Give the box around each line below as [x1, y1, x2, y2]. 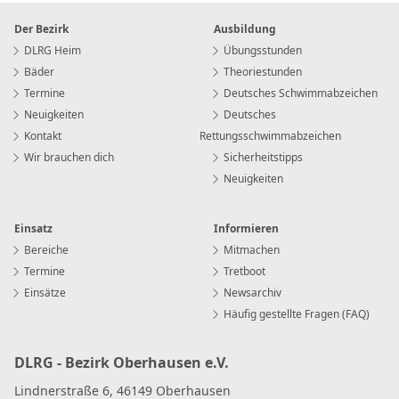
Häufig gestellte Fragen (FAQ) [221, 306, 370, 322]
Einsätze [21, 285, 66, 301]
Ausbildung [214, 21, 276, 37]
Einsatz [14, 221, 53, 237]
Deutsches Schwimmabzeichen [221, 85, 378, 102]
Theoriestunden [221, 64, 302, 80]
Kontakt [21, 128, 61, 144]
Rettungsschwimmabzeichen [199, 128, 341, 144]
